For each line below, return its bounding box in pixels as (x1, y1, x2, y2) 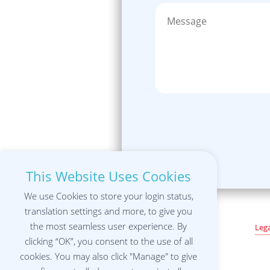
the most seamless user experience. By (30, 220, 187, 233)
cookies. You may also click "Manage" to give (20, 250, 197, 263)
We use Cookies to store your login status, (24, 190, 193, 202)
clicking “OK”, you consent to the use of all (24, 235, 193, 248)
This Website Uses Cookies (26, 167, 191, 186)
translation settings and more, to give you (25, 205, 192, 218)
